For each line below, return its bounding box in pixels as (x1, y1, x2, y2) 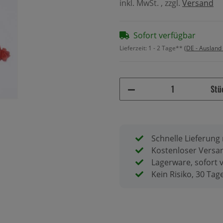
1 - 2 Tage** (148, 43, 184, 52)
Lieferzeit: (119, 43, 148, 52)
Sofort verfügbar (133, 29, 196, 41)
